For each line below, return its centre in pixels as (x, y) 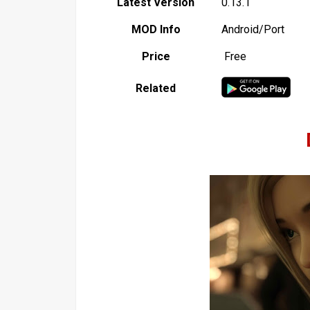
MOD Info (156, 29)
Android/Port (253, 29)
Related (156, 88)
